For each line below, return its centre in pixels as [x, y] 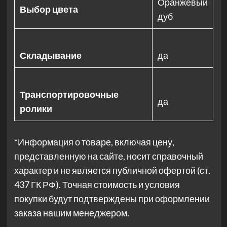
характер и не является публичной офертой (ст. [112, 171]
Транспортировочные [69, 94]
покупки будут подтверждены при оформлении [112, 199]
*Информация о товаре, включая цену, [94, 142]
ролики [36, 109]
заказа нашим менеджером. [71, 213]
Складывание [50, 55]
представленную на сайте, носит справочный [108, 156]
